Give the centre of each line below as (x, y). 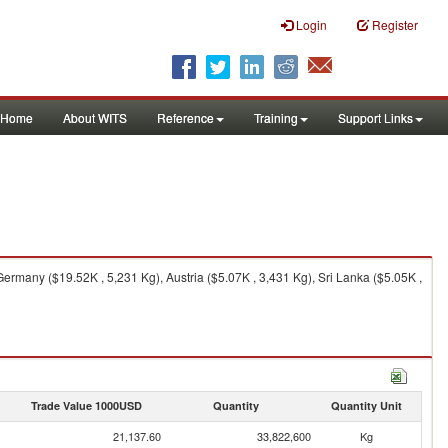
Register (395, 24)
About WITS (95, 117)
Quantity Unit (366, 405)
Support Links (375, 117)
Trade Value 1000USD (86, 405)
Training (276, 117)
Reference (185, 117)
